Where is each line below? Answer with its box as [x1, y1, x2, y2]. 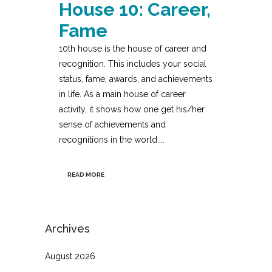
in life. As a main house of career [59, 89, 186, 100]
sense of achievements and [59, 120, 166, 130]
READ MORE [67, 171, 104, 178]
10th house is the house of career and [59, 44, 206, 54]
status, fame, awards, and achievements [59, 74, 212, 84]
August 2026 [45, 251, 95, 262]
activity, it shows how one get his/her [59, 104, 205, 115]
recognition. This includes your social [59, 59, 206, 69]
